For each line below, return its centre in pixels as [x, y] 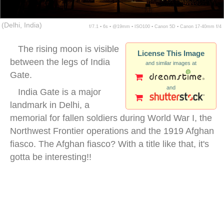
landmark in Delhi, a [50, 105]
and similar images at [171, 63]
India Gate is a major [59, 92]
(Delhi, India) [22, 25]
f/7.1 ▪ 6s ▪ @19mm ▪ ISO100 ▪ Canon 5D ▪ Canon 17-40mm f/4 [155, 26]
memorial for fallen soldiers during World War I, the [111, 118]
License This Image [171, 53]
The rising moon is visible [68, 49]
